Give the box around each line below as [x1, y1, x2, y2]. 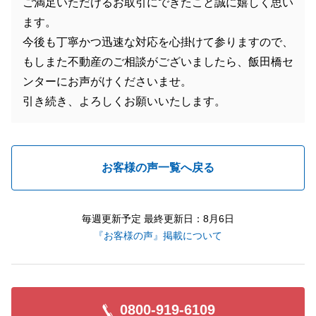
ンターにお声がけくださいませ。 [23, 75, 192, 87]
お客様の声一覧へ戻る [102, 162, 214, 174]
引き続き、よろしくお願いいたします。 [23, 95, 226, 107]
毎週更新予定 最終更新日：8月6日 [82, 213, 234, 224]
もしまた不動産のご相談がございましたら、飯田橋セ [23, 56, 293, 68]
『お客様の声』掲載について [94, 230, 222, 241]
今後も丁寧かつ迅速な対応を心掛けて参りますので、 [23, 36, 293, 48]
